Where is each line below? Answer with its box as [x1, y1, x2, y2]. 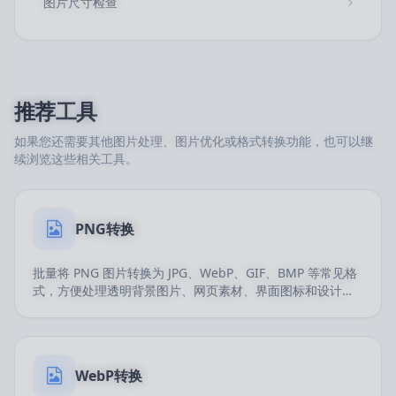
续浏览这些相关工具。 [14, 150, 138, 167]
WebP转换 [75, 366, 142, 385]
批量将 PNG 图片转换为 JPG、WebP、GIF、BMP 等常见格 [33, 264, 357, 281]
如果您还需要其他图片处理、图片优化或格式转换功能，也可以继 [14, 133, 373, 149]
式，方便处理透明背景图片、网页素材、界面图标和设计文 [33, 282, 354, 299]
